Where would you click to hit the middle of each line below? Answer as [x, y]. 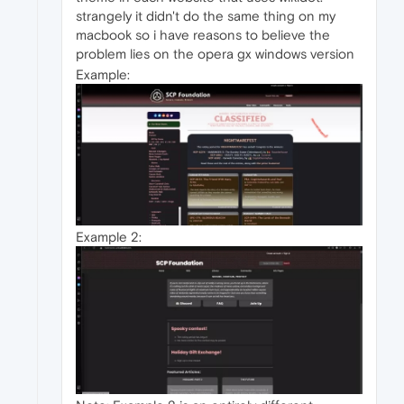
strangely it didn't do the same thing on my [206, 16]
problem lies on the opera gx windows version [215, 54]
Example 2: [109, 237]
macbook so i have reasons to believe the [203, 35]
